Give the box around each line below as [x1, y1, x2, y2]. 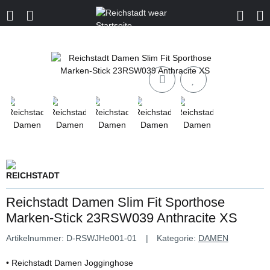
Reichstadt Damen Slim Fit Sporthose [6, 195, 225, 210]
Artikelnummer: [6, 233, 66, 243]
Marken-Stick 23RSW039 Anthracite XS [6, 210, 237, 226]
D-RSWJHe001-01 [66, 233, 137, 243]
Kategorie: [157, 233, 198, 243]
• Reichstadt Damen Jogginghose [6, 258, 133, 268]
